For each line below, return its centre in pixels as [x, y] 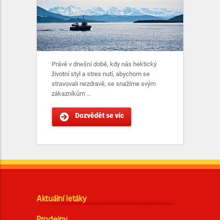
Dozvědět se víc [99, 115]
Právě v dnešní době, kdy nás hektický [104, 64]
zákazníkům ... [71, 94]
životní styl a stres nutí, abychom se [101, 74]
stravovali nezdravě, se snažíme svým [104, 84]
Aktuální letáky [61, 199]
